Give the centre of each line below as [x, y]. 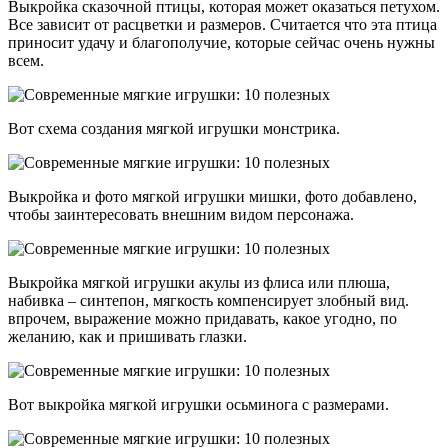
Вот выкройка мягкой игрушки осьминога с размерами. [198, 404]
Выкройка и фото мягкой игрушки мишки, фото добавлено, [212, 196]
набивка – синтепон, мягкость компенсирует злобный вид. [208, 300]
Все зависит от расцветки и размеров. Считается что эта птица [222, 24]
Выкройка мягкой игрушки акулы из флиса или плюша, [199, 282]
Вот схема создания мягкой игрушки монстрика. [174, 128]
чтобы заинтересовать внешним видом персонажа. [181, 214]
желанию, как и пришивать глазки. [127, 336]
